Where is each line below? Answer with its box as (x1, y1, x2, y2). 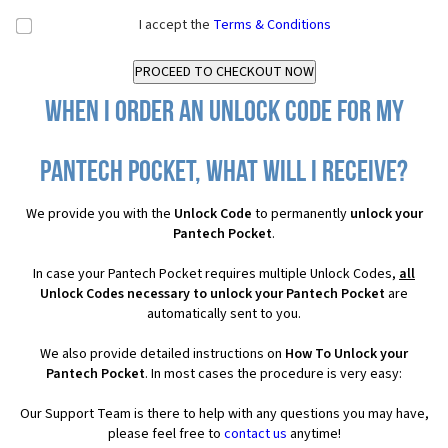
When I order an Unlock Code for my (44, 98, 404, 129)
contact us (223, 424, 287, 444)
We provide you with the (25, 204, 174, 224)
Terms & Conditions (213, 15, 331, 35)
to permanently (251, 204, 350, 224)
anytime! (286, 424, 341, 444)
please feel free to (107, 424, 224, 444)
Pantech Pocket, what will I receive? (40, 158, 408, 189)
